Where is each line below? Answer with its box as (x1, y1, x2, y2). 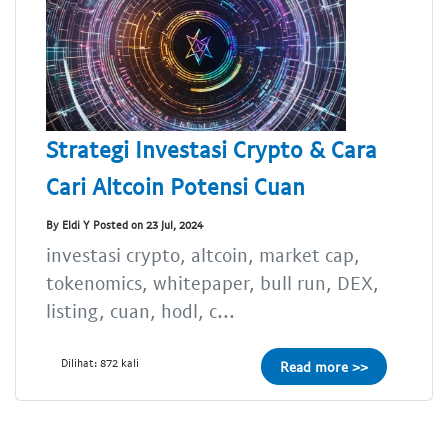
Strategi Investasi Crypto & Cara (46, 135, 377, 164)
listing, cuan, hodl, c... (46, 299, 235, 323)
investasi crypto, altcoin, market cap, (46, 243, 360, 267)
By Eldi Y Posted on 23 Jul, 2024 (46, 217, 203, 231)
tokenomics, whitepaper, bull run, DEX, (46, 271, 379, 295)
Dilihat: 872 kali (61, 356, 139, 370)
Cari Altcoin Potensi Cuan (46, 172, 305, 201)
